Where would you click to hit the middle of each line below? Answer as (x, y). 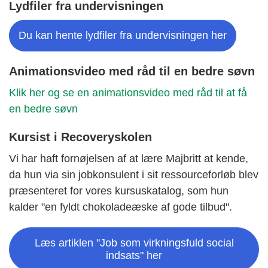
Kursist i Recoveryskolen (80, 137)
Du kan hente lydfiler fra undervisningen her (123, 35)
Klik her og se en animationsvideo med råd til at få (128, 92)
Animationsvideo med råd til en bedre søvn (132, 71)
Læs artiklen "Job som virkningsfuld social (134, 243)
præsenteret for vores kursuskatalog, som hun (119, 191)
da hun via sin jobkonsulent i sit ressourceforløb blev (134, 174)
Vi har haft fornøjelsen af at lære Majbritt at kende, (129, 158)
